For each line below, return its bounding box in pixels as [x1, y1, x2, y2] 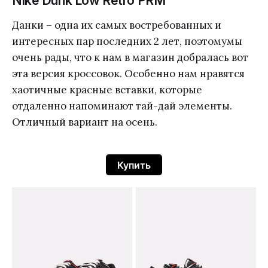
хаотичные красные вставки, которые [12, 83, 202, 96]
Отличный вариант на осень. [12, 115, 157, 129]
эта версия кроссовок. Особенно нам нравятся [12, 67, 245, 80]
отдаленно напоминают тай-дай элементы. [12, 99, 232, 112]
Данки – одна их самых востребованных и [12, 19, 221, 32]
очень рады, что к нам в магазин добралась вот [12, 51, 248, 64]
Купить [117, 159, 151, 171]
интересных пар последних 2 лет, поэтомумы [12, 35, 242, 48]
